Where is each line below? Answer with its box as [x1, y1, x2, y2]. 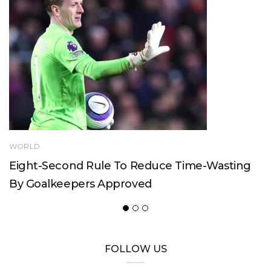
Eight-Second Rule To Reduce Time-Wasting [9, 158, 251, 172]
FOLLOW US [104, 243, 167, 255]
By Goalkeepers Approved [9, 177, 152, 191]
